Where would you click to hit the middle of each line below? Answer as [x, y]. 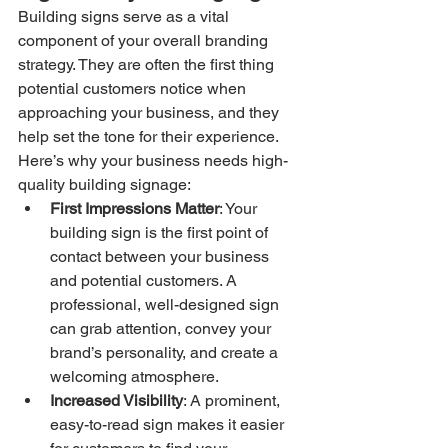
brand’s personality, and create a [166, 352]
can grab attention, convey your [162, 328]
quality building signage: [104, 184]
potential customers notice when [134, 88]
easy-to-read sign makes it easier [169, 424]
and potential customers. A [145, 280]
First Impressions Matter [134, 208]
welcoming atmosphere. [134, 376]
